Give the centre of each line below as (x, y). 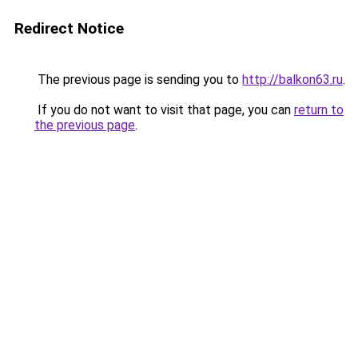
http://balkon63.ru (292, 80)
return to (319, 110)
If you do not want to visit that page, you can (164, 110)
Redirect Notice (69, 28)
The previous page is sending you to (138, 80)
